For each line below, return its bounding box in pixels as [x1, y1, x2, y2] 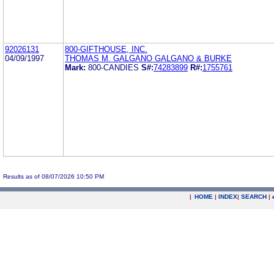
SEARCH [241, 193, 267, 200]
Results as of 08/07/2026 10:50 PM [3, 172, 104, 180]
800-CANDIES [88, 62, 141, 72]
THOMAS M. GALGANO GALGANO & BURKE [65, 53, 232, 63]
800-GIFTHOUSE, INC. [65, 44, 147, 54]
